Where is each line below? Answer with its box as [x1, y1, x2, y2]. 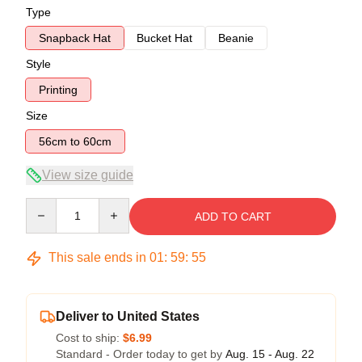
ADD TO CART [194, 210, 271, 223]
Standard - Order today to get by [56, 347, 225, 360]
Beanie [218, 32, 254, 44]
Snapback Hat [39, 32, 111, 44]
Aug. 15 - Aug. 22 [225, 347, 314, 360]
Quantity [25, 199, 68, 212]
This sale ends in [45, 250, 149, 264]
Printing [39, 83, 78, 96]
